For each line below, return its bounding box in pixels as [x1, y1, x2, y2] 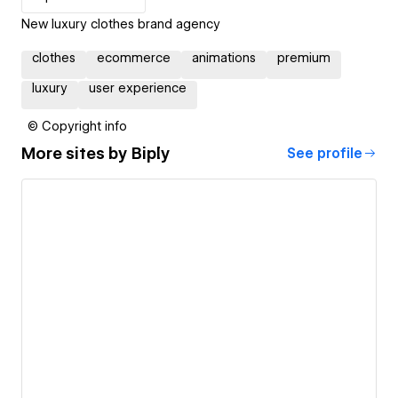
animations [192, 50, 256, 65]
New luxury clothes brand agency [21, 16, 220, 31]
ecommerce [97, 50, 171, 65]
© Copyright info [28, 118, 127, 133]
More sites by [21, 144, 131, 163]
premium [277, 50, 330, 65]
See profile [287, 145, 362, 162]
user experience [89, 80, 187, 95]
